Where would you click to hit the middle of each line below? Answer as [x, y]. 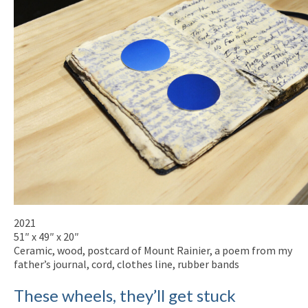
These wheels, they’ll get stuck [125, 296]
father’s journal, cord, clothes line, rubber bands [126, 264]
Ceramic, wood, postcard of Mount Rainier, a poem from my [153, 251]
